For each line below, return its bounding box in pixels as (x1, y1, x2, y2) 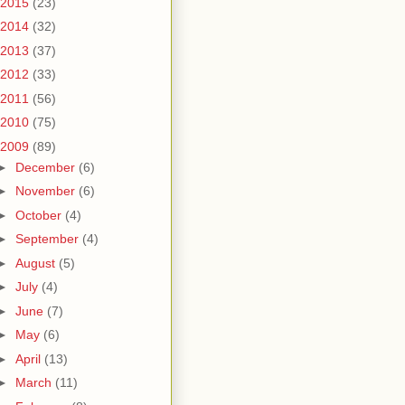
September (14, 231, 82, 246)
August (14, 255, 59, 270)
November (14, 184, 79, 198)
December (14, 159, 79, 174)
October (14, 207, 65, 222)
